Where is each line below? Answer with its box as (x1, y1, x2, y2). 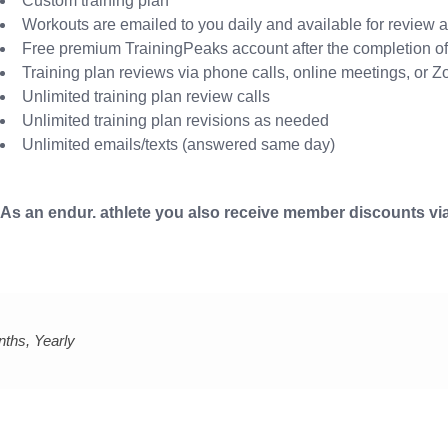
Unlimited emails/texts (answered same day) (22, 135, 335, 153)
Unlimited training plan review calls (22, 87, 270, 105)
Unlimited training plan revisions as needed (22, 111, 329, 129)
